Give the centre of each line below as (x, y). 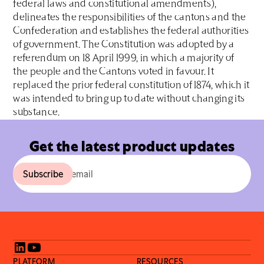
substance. (37, 113)
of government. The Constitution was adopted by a (124, 45)
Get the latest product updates (132, 146)
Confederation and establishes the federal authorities (131, 31)
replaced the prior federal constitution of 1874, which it (131, 85)
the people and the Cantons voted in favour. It (114, 72)
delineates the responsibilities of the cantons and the (130, 18)
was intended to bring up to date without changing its (129, 99)
